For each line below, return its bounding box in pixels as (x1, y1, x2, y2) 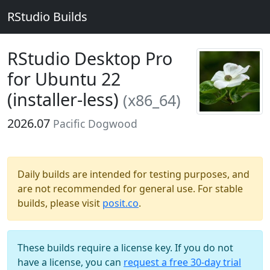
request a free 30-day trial (124, 256, 241, 269)
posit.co (102, 196, 139, 210)
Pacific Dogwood (53, 116, 137, 131)
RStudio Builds (7, 8, 87, 25)
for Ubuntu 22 (7, 67, 121, 90)
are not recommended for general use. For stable (17, 182, 243, 195)
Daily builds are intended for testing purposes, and (17, 168, 250, 181)
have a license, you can (17, 256, 124, 269)
